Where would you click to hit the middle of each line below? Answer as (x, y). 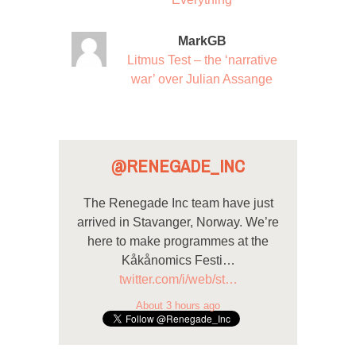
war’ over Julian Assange (202, 79)
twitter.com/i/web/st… (178, 280)
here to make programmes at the (178, 242)
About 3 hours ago (178, 306)
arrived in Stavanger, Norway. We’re (178, 222)
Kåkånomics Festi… (178, 261)
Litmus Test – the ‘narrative (202, 60)
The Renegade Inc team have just (178, 203)
